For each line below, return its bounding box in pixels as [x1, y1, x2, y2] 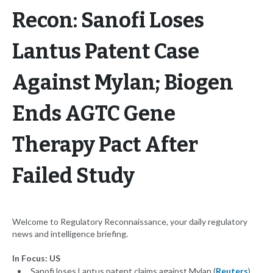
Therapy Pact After [12, 132, 198, 158]
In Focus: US [12, 253, 60, 264]
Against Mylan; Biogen [12, 70, 233, 96]
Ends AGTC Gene [12, 101, 175, 127]
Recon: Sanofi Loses [12, 8, 204, 34]
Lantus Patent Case [12, 39, 199, 65]
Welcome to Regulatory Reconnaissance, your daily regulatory [12, 216, 247, 227]
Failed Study [12, 163, 135, 189]
